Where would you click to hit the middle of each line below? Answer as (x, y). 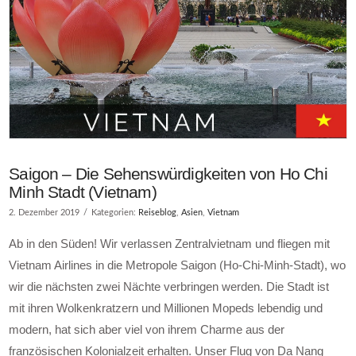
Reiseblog (158, 213)
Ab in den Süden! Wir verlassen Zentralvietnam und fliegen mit (170, 244)
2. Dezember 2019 (44, 213)
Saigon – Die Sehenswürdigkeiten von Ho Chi (168, 174)
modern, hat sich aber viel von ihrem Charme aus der (147, 330)
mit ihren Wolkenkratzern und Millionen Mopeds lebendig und (166, 308)
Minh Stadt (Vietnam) (83, 192)
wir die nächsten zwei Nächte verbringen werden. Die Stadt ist (169, 287)
